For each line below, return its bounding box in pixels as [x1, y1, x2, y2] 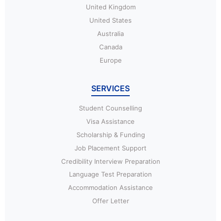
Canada [99, 42, 122, 51]
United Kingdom [85, 3, 136, 11]
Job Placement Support [74, 144, 147, 152]
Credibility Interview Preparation [61, 157, 160, 165]
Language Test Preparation [69, 170, 152, 179]
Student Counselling [79, 104, 142, 112]
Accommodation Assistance [68, 184, 153, 192]
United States [89, 16, 132, 25]
